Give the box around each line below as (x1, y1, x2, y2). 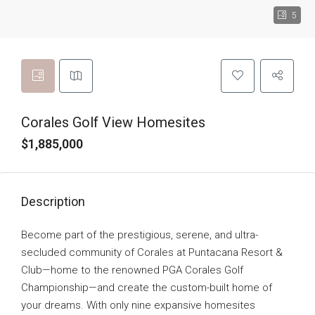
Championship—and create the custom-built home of (21, 281, 272, 295)
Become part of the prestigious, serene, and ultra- (21, 229, 258, 242)
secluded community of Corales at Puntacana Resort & (21, 246, 283, 259)
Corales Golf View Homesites (21, 114, 205, 131)
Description (21, 194, 85, 210)
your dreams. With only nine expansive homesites (21, 299, 255, 312)
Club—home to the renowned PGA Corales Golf (21, 264, 243, 277)
